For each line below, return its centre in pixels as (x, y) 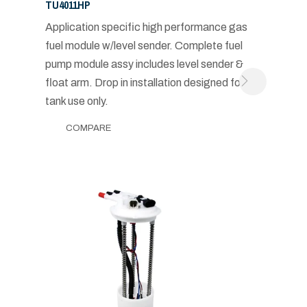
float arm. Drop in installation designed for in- (151, 82)
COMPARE (88, 128)
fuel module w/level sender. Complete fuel (144, 45)
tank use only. (76, 101)
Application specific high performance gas (146, 27)
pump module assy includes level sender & (144, 64)
